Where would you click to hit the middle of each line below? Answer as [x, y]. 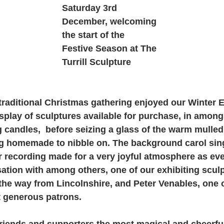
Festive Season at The [110, 48]
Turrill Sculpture [98, 62]
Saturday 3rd [91, 8]
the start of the [94, 35]
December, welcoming [110, 21]
